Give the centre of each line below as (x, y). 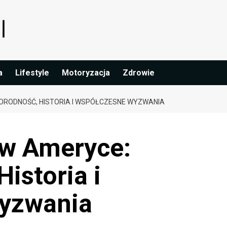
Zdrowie (139, 72)
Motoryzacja (86, 72)
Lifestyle (32, 72)
